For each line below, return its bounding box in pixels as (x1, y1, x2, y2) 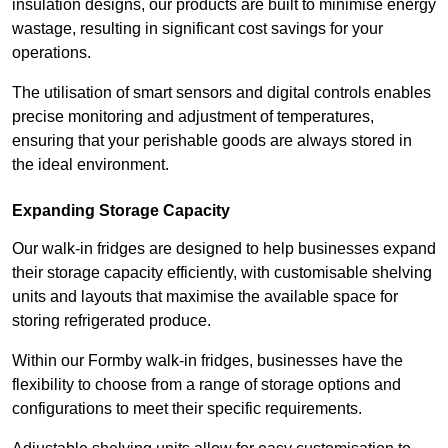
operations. (12, 44, 95, 62)
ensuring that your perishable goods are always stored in (12, 132, 412, 150)
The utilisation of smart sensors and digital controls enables (12, 84, 431, 102)
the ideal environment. (12, 156, 169, 174)
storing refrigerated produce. (12, 312, 211, 330)
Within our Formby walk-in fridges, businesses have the (12, 352, 403, 370)
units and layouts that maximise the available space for (12, 288, 398, 306)
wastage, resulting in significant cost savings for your (12, 20, 383, 38)
